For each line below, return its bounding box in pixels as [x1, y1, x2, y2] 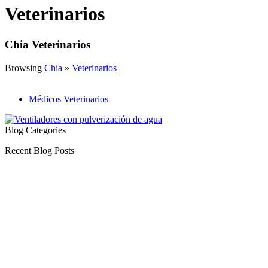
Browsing [5, 62, 44, 73]
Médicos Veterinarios [29, 93, 108, 104]
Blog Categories [5, 124, 66, 135]
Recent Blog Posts [5, 145, 74, 156]
